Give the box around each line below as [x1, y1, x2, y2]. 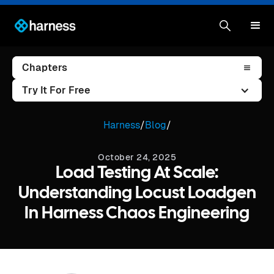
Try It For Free [22, 84, 91, 96]
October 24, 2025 [98, 152, 176, 162]
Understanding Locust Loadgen [18, 186, 256, 202]
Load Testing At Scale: [56, 166, 218, 182]
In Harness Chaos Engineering [24, 206, 250, 222]
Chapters [22, 62, 67, 73]
